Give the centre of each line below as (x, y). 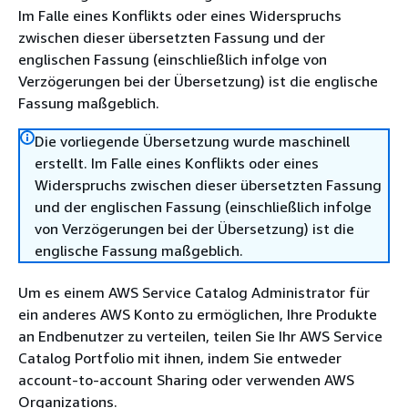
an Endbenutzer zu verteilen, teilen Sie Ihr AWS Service (200, 336)
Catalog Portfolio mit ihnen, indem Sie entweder (180, 358)
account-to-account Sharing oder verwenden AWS (186, 380)
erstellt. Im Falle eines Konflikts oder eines (177, 163)
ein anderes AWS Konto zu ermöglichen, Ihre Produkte (198, 314)
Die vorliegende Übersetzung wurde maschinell (192, 141)
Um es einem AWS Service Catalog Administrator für (194, 292)
